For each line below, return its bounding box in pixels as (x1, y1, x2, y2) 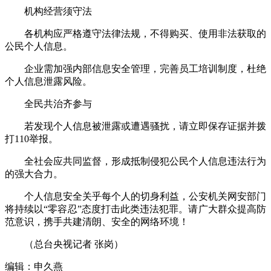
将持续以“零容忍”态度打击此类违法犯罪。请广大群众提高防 (5, 204, 266, 215)
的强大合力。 (5, 169, 63, 180)
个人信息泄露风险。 (5, 76, 92, 87)
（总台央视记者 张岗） (5, 239, 123, 250)
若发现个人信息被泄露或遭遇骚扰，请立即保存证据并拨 (5, 121, 266, 132)
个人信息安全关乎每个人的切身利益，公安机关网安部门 (5, 191, 266, 202)
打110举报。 (5, 134, 58, 145)
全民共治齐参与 (5, 99, 92, 109)
